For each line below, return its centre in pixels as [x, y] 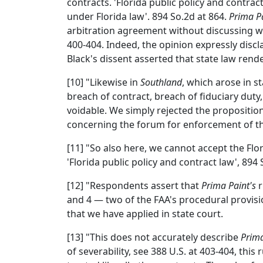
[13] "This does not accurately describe [154, 237]
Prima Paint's [229, 186]
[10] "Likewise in [104, 82]
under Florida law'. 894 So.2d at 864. [148, 16]
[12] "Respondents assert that [134, 186]
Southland [161, 82]
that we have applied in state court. [145, 214]
